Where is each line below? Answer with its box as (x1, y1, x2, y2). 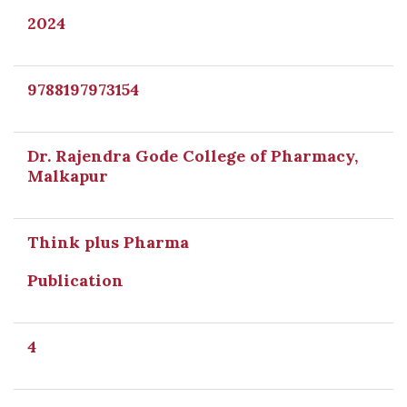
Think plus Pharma (27, 232, 189, 253)
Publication (27, 270, 124, 291)
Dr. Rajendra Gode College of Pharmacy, (27, 145, 358, 166)
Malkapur (27, 165, 108, 186)
